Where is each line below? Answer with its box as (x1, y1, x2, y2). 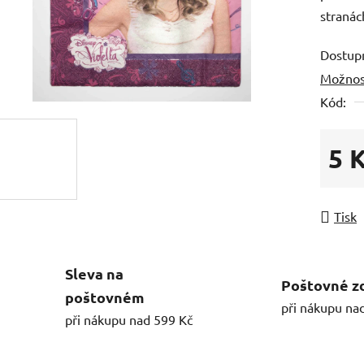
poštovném (65, 287, 145, 306)
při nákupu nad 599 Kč (65, 310, 193, 327)
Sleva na (65, 263, 123, 283)
